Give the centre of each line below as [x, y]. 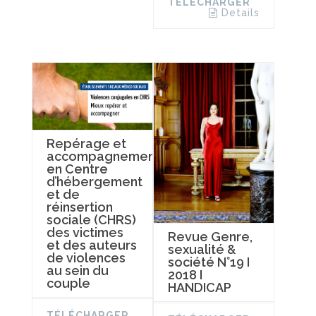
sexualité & [202, 249]
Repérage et [86, 144]
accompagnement [103, 157]
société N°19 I [208, 262]
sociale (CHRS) [91, 220]
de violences [86, 258]
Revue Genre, [210, 236]
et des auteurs [92, 245]
